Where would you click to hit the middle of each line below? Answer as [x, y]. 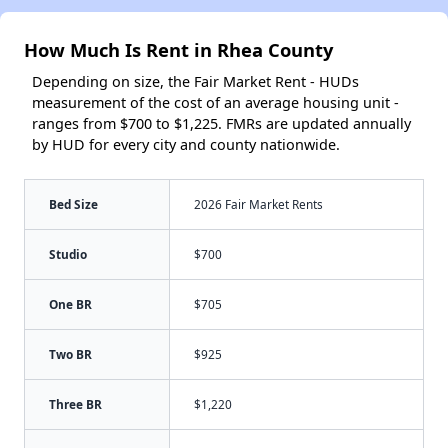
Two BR [70, 353]
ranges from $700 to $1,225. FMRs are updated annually [221, 123]
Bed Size [73, 203]
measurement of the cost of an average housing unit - [215, 102]
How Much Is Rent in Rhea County [178, 49]
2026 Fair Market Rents [258, 203]
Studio [68, 253]
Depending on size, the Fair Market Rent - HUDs [195, 81]
